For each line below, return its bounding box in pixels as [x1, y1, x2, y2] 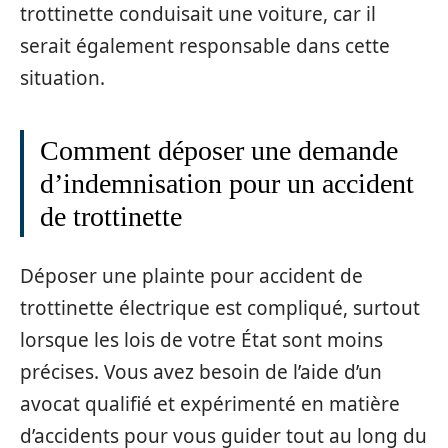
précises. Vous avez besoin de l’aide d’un [20, 358, 382, 385]
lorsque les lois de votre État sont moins [20, 326, 383, 353]
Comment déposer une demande [40, 135, 398, 167]
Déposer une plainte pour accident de [20, 262, 363, 289]
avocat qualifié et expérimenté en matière [20, 390, 400, 417]
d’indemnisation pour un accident [40, 168, 414, 200]
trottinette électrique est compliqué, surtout [20, 294, 420, 321]
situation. [20, 65, 105, 92]
